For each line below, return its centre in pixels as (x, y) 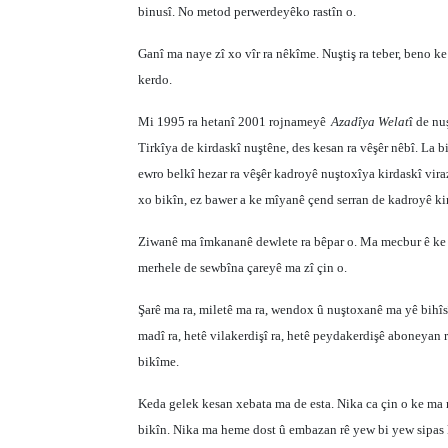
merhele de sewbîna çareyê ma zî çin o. (242, 267)
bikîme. (158, 361)
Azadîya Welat (370, 121)
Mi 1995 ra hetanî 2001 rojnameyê (232, 121)
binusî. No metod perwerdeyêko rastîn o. (247, 11)
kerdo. (155, 79)
